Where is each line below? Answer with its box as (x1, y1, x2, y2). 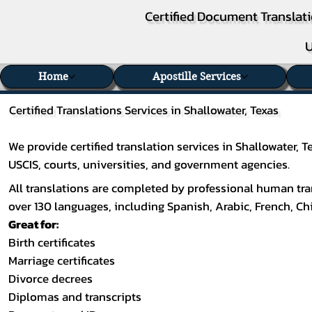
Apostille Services (152, 70, 241, 84)
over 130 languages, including (8, 197, 168, 215)
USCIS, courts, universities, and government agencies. (8, 156, 290, 174)
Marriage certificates (8, 251, 116, 270)
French (255, 197, 291, 215)
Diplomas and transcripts (8, 288, 142, 306)
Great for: (8, 215, 59, 233)
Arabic (215, 197, 250, 215)
